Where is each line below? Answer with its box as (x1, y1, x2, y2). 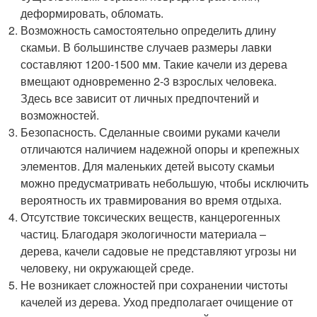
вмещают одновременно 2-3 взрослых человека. (21, 73, 277, 89)
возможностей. (21, 107, 100, 123)
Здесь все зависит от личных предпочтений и (21, 90, 260, 106)
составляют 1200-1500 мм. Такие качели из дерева (21, 56, 288, 72)
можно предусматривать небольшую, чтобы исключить (21, 175, 309, 191)
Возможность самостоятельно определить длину (21, 22, 277, 38)
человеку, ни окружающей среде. (21, 260, 195, 276)
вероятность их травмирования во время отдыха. (21, 192, 282, 208)
